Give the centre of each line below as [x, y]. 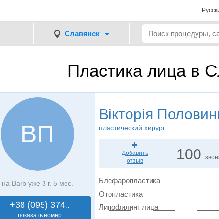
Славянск [82, 33]
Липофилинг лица [128, 207]
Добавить [135, 153]
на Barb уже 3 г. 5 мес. [37, 183]
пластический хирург [132, 128]
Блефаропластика [129, 181]
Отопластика [120, 194]
